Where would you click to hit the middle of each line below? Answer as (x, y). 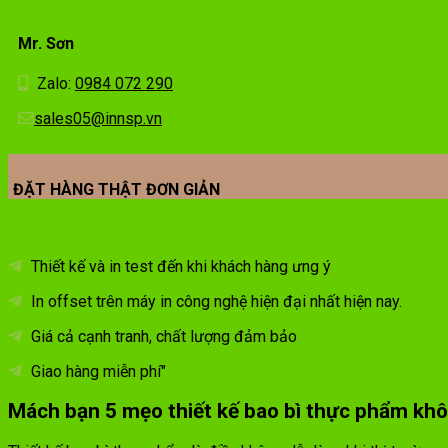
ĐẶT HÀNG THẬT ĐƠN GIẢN (116, 190)
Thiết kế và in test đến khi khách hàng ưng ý (179, 266)
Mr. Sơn (46, 43)
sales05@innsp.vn (98, 119)
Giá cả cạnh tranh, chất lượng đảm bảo (162, 336)
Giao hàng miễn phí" (96, 371)
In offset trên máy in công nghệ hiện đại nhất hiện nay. (214, 301)
